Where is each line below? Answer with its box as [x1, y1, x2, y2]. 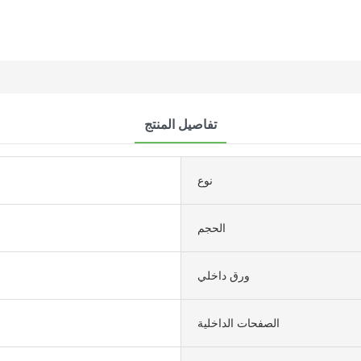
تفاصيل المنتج [144, 114, 217, 133]
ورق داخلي [197, 267, 250, 283]
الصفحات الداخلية [197, 314, 280, 330]
